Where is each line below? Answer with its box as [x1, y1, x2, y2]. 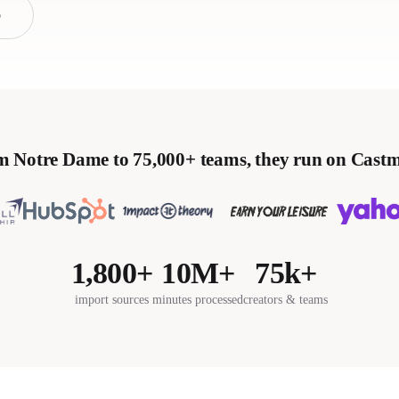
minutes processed [152, 292, 244, 306]
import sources [75, 292, 149, 306]
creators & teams [243, 292, 329, 306]
